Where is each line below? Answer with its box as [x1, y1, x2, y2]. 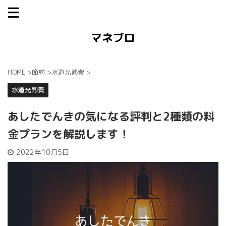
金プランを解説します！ [8, 126, 130, 142]
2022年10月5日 [16, 147, 69, 157]
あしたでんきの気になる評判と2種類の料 [8, 108, 214, 124]
